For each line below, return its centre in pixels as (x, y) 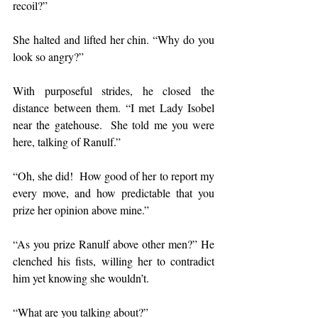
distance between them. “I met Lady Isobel (114, 108)
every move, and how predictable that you (114, 193)
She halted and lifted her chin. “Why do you (114, 39)
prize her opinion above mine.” (81, 210)
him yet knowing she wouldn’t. (81, 278)
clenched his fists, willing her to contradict (114, 261)
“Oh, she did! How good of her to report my (114, 176)
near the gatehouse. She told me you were (114, 125)
